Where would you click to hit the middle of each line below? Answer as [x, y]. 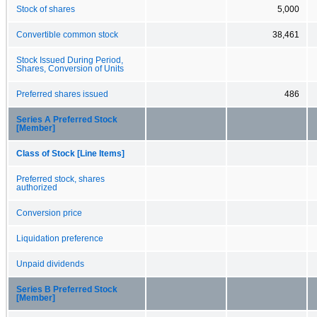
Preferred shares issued [62, 94]
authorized [37, 187]
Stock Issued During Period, [70, 60]
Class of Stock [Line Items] [70, 153]
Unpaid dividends [50, 264]
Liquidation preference [60, 238]
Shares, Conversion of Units [70, 68]
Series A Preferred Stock [67, 119]
